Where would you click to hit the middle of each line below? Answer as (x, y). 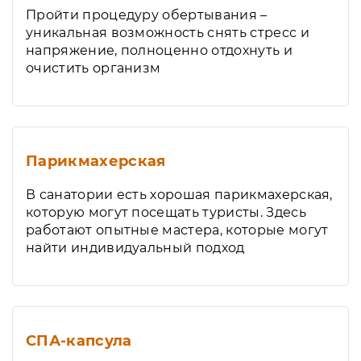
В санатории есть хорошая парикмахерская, (179, 195)
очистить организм (93, 68)
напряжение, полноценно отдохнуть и (159, 50)
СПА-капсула (79, 341)
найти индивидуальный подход (135, 248)
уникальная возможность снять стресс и (168, 33)
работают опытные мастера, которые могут (177, 230)
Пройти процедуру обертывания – (147, 15)
